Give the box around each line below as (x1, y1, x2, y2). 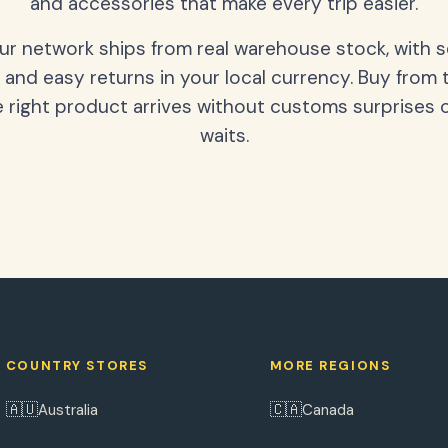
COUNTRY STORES (5, 357, 148, 374)
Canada (301, 399, 354, 420)
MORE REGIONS (269, 357, 391, 374)
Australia (37, 399, 98, 420)
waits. (199, 123, 249, 148)
